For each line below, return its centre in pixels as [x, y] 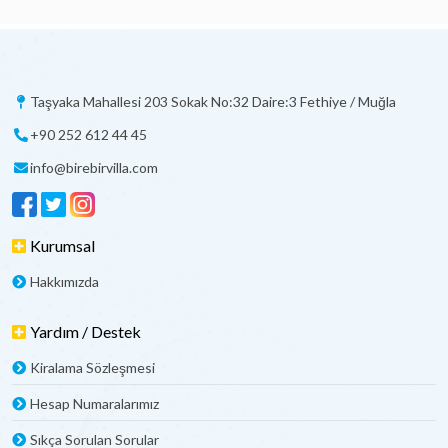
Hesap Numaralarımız [94, 403]
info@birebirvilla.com [93, 167]
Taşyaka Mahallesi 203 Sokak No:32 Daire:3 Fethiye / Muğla [212, 101]
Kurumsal [62, 245]
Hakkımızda [64, 281]
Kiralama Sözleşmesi [92, 367]
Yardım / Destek [85, 331]
